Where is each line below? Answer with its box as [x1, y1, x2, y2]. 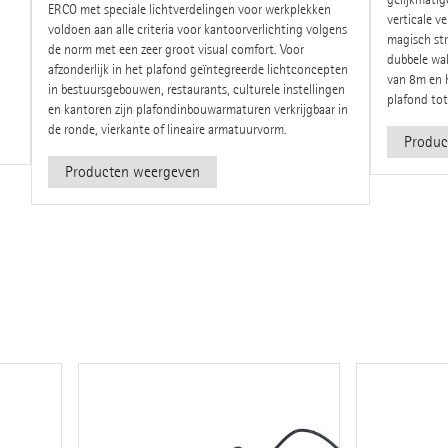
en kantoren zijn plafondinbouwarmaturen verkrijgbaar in [47, 100, 348, 118]
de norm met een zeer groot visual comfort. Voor [47, 40, 304, 58]
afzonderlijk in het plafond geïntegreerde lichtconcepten [47, 60, 348, 78]
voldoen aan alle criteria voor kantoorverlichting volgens [47, 20, 347, 38]
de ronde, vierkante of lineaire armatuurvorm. [47, 120, 287, 138]
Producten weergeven [64, 161, 200, 181]
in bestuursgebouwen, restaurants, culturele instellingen [47, 80, 345, 98]
